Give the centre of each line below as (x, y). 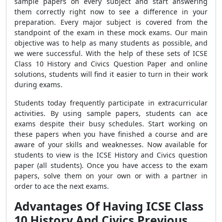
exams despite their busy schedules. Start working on (111, 124)
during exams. (38, 84)
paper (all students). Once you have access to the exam (111, 165)
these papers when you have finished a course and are (111, 134)
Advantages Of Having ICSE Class (109, 206)
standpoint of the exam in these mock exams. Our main (111, 32)
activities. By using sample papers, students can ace (111, 113)
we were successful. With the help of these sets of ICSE (111, 53)
